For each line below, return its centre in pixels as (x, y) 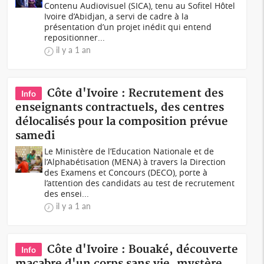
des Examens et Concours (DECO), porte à (126, 172)
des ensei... (67, 194)
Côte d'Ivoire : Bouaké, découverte (143, 250)
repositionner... (75, 37)
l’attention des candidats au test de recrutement (140, 183)
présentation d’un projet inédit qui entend (128, 27)
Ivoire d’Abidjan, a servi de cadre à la (117, 16)
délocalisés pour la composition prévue (122, 122)
